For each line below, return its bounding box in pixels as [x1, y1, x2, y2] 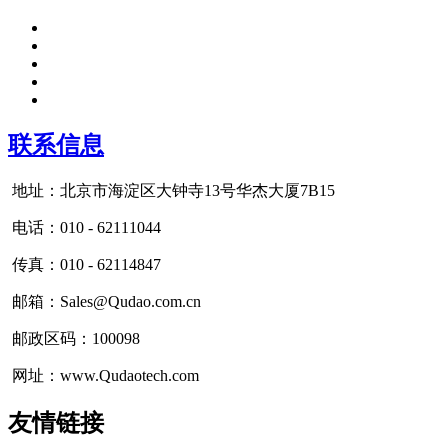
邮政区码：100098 [8, 329, 140, 347]
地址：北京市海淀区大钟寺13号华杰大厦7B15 [8, 181, 335, 199]
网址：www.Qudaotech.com [8, 366, 199, 384]
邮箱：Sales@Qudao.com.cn [8, 292, 201, 310]
